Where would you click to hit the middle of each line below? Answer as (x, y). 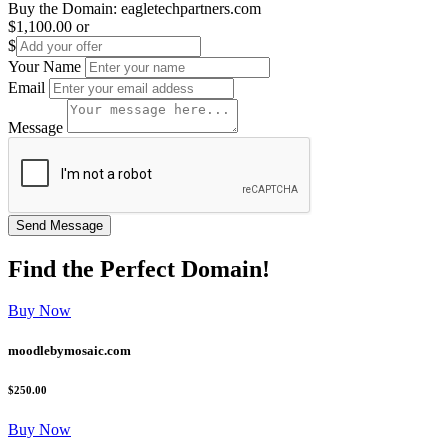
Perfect (137, 268)
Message (35, 127)
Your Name (44, 66)
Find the (54, 268)
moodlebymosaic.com (69, 350)
